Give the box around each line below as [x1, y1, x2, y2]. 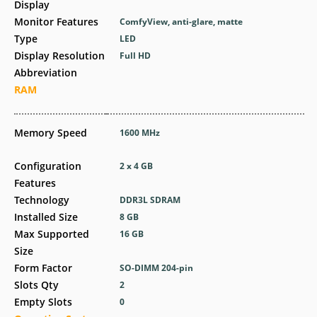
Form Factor [14, 261, 72, 275]
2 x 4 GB [120, 160, 154, 172]
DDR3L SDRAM [120, 194, 181, 206]
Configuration [14, 159, 81, 173]
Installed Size [14, 210, 78, 224]
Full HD [120, 50, 151, 62]
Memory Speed [14, 126, 87, 139]
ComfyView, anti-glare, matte [120, 16, 243, 28]
